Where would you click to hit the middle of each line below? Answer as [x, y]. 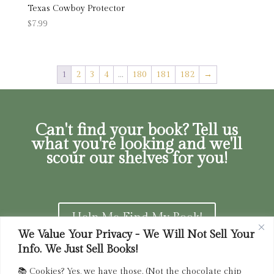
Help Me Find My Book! [137, 218]
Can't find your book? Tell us [137, 131]
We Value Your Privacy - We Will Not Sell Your [136, 234]
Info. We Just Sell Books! [78, 249]
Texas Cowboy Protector [76, 8]
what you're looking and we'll [137, 145]
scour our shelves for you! [137, 159]
